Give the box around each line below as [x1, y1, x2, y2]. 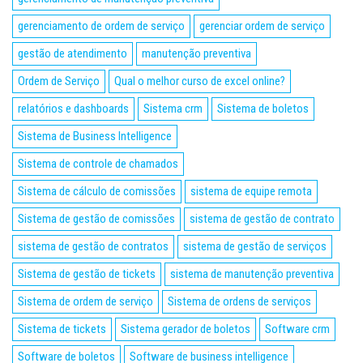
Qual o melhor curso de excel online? [114, 73, 285, 88]
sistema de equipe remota [190, 183, 312, 199]
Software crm [265, 321, 330, 336]
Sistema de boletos [217, 100, 309, 116]
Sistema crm [143, 100, 203, 116]
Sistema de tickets [18, 321, 106, 336]
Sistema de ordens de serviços [168, 293, 311, 309]
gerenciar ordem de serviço [199, 18, 325, 33]
